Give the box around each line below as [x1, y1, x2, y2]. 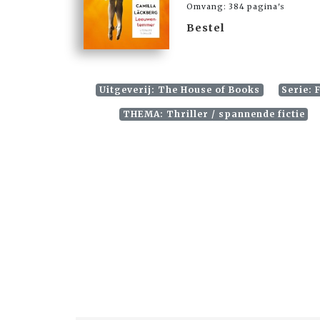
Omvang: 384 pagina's [186, 1, 285, 11]
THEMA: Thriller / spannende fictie [122, 109, 305, 120]
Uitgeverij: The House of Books [99, 84, 260, 96]
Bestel [186, 21, 225, 34]
